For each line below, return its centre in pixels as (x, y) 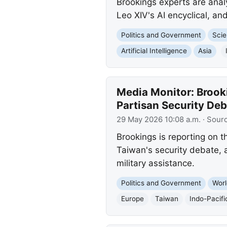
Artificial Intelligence (154, 51)
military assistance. (155, 163)
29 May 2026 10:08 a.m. (158, 120)
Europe (132, 199)
